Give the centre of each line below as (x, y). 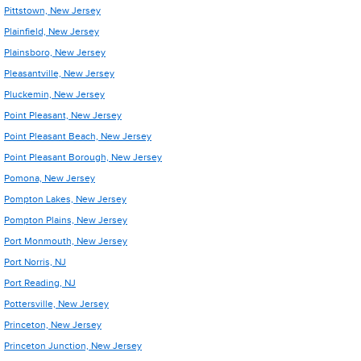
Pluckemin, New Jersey (54, 94)
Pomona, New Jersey (50, 178)
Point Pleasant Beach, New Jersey (78, 136)
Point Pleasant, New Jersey (63, 115)
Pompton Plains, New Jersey (66, 220)
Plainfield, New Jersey (52, 31)
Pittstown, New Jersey (52, 10)
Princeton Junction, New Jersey (73, 346)
